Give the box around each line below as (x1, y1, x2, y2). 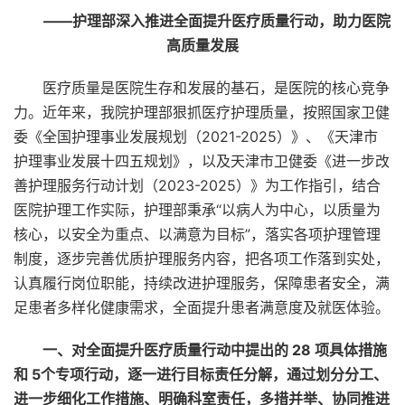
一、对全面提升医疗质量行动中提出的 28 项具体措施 (42, 341, 387, 359)
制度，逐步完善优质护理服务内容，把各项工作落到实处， (14, 250, 390, 268)
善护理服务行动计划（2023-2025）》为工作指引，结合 (14, 176, 381, 194)
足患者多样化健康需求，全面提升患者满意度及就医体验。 (14, 298, 390, 316)
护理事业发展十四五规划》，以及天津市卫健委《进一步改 (14, 152, 390, 170)
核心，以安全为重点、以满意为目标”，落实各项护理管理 (14, 225, 381, 243)
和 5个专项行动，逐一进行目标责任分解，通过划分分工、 (14, 365, 388, 383)
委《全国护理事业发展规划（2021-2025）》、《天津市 (14, 127, 378, 146)
